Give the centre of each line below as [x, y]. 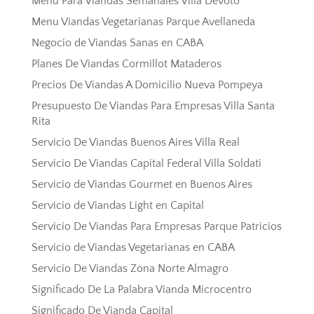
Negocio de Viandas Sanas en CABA [117, 43]
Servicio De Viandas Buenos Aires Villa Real [135, 143]
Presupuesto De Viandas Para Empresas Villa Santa [153, 106]
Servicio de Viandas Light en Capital [117, 206]
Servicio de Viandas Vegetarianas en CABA [133, 248]
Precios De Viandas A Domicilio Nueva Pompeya [147, 85]
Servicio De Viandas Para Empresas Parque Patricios [156, 227]
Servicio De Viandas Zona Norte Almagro [130, 269]
